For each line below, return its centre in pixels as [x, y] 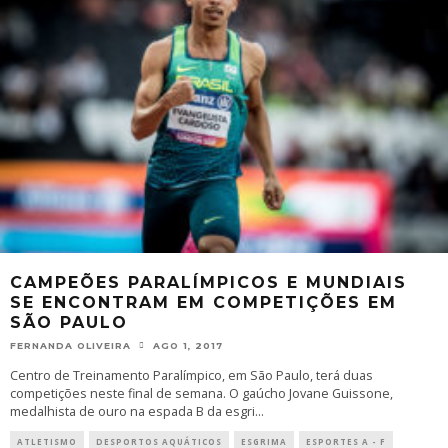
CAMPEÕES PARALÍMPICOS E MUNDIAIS [208, 282]
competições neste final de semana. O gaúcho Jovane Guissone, [201, 393]
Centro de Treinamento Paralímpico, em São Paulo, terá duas [191, 375]
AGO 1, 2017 [188, 345]
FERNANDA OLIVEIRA [70, 345]
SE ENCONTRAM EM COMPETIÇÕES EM [203, 302]
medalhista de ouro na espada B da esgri [132, 411]
